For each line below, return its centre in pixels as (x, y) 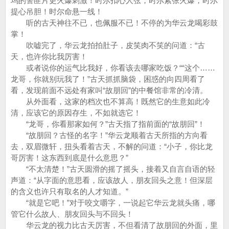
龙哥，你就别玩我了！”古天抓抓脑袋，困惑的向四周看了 (108, 79)
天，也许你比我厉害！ (49, 56)
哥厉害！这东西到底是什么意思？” (70, 158)
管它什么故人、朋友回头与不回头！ (72, 214)
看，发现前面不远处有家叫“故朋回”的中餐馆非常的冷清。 (109, 90)
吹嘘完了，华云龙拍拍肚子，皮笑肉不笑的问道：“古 (108, 45)
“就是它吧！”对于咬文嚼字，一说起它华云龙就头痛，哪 (113, 203)
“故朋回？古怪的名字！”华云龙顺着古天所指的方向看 (109, 135)
